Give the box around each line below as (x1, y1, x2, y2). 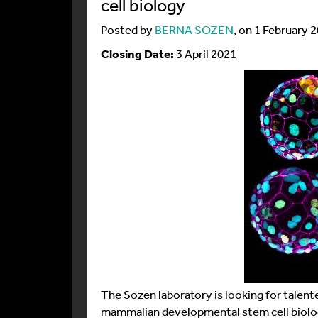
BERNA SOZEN (155, 22, 234, 37)
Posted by (101, 22, 155, 37)
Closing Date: (101, 46, 174, 61)
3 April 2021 (174, 46, 236, 61)
